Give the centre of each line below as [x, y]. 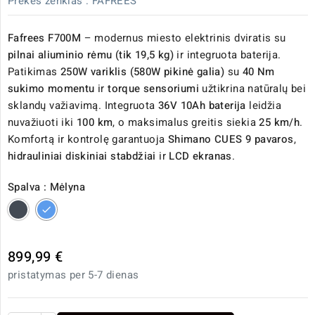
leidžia [264, 106]
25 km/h [279, 123]
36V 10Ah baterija [202, 106]
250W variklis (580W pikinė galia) [143, 72]
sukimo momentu [51, 89]
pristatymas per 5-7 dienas [73, 275]
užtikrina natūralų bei [253, 89]
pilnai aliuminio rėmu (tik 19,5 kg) [91, 55]
